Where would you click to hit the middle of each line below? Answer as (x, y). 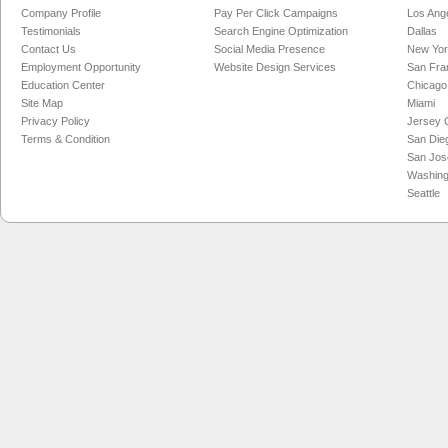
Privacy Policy (55, 121)
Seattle (423, 193)
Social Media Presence (269, 49)
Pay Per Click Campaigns (276, 13)
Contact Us (48, 49)
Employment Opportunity (81, 67)
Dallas (422, 31)
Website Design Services (275, 67)
